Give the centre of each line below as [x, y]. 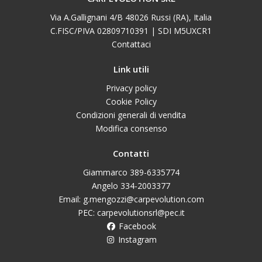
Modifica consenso [131, 128]
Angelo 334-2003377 [131, 185]
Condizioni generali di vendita [131, 115]
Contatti [131, 153]
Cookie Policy [131, 101]
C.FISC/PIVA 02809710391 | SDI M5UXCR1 [131, 30]
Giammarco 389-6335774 [131, 172]
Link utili [131, 69]
